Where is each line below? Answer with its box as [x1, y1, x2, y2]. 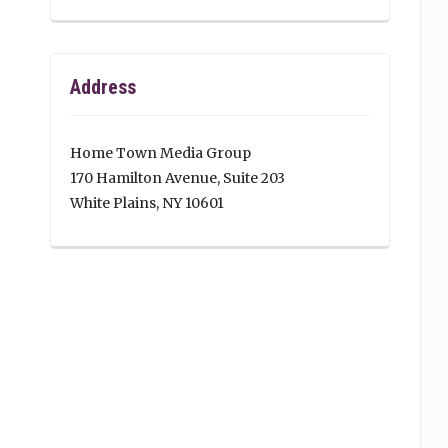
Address [70, 75, 137, 100]
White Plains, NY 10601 [70, 194, 225, 213]
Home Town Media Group [70, 144, 252, 163]
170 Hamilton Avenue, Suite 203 [70, 169, 286, 188]
